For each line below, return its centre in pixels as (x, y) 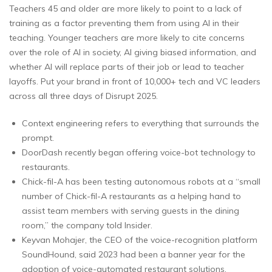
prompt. (38, 138)
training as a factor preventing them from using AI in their (124, 23)
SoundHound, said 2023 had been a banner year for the (134, 254)
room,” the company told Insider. (87, 225)
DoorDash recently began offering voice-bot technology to (139, 152)
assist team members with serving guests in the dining (131, 210)
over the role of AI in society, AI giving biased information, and (133, 52)
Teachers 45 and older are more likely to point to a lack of (125, 8)
